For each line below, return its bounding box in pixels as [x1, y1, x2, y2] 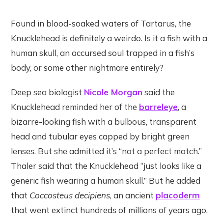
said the [142, 87, 175, 98]
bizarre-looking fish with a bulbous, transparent [11, 116, 197, 127]
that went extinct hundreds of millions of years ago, [11, 205, 208, 216]
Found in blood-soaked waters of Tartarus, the [11, 18, 192, 29]
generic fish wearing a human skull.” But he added [11, 175, 201, 186]
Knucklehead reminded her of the [11, 102, 139, 112]
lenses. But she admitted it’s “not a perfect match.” [11, 146, 202, 157]
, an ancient [110, 190, 156, 201]
